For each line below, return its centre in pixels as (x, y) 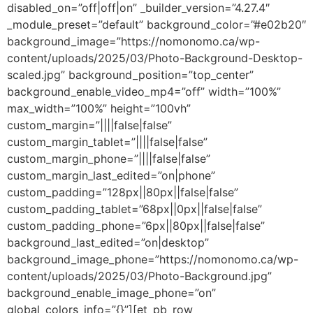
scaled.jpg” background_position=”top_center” (130, 74)
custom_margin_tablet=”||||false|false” (107, 141)
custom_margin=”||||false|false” (89, 125)
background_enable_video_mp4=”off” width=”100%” (144, 91)
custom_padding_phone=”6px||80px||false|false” (136, 225)
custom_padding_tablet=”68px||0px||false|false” (134, 209)
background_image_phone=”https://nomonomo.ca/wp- (153, 259)
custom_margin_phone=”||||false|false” (109, 158)
